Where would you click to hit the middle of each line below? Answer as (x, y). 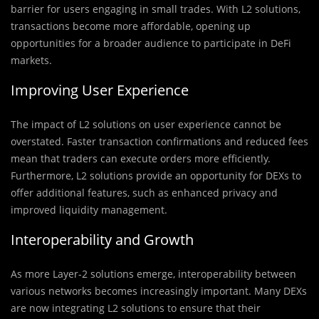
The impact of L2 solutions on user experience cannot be (146, 125)
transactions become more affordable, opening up (131, 26)
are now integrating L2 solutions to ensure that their (136, 308)
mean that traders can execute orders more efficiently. (141, 159)
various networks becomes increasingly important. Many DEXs (159, 291)
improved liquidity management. (89, 210)
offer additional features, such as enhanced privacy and (144, 193)
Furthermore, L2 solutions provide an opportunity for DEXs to (156, 176)
